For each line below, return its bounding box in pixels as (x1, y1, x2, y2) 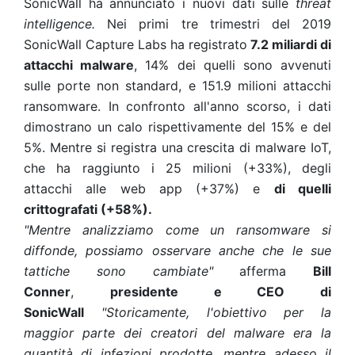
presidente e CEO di (109, 284, 331, 300)
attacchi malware (24, 57, 135, 73)
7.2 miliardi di (247, 36, 331, 52)
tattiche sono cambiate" (24, 263, 213, 279)
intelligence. (24, 16, 95, 32)
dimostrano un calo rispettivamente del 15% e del (24, 119, 331, 135)
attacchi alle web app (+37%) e (24, 181, 274, 197)
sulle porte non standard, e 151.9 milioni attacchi (24, 78, 331, 94)
